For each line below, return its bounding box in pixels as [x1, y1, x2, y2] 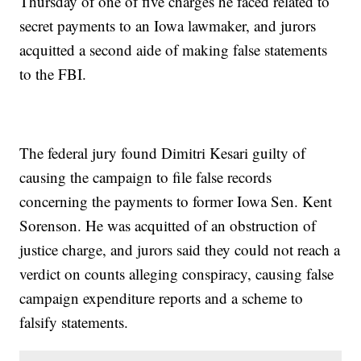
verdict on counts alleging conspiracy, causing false [19, 263, 334, 284]
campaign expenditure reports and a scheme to [19, 288, 304, 309]
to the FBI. [19, 64, 87, 85]
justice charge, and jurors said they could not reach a [19, 239, 341, 260]
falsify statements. [19, 312, 129, 333]
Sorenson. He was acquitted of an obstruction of [19, 215, 317, 236]
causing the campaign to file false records [19, 167, 272, 188]
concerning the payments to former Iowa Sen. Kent [19, 191, 333, 212]
